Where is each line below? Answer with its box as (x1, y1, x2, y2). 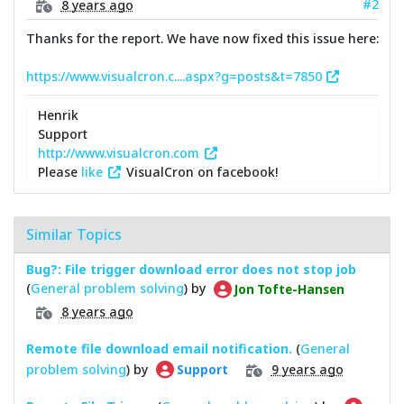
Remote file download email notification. (25, 339, 292, 357)
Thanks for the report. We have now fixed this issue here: (25, 29, 379, 47)
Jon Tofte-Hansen (231, 280, 344, 298)
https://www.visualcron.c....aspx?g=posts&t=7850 (25, 67, 326, 85)
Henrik (38, 106, 78, 124)
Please (38, 162, 81, 180)
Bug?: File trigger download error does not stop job (25, 261, 356, 279)
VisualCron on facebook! (122, 162, 278, 180)
